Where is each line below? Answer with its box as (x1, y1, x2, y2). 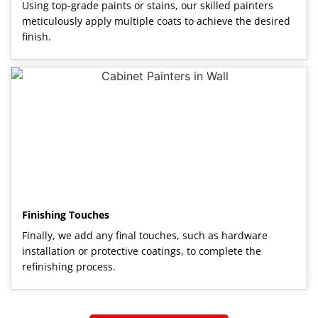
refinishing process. (22, 259, 116, 273)
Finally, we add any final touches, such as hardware (22, 228, 268, 242)
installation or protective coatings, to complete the (22, 243, 261, 258)
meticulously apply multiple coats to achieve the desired (22, 13, 290, 28)
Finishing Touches (22, 207, 109, 221)
